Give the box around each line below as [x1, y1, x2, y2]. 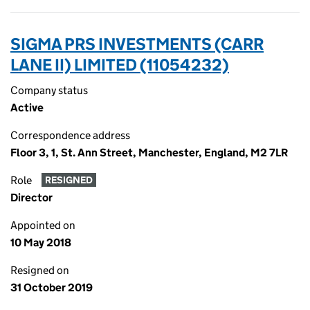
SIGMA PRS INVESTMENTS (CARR [10, 34, 264, 54]
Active [10, 101, 44, 114]
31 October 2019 [10, 281, 93, 294]
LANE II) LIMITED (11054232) [10, 55, 229, 75]
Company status [10, 84, 88, 97]
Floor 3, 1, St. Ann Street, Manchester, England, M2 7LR [10, 146, 288, 159]
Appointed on [10, 219, 75, 232]
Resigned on [10, 264, 69, 277]
